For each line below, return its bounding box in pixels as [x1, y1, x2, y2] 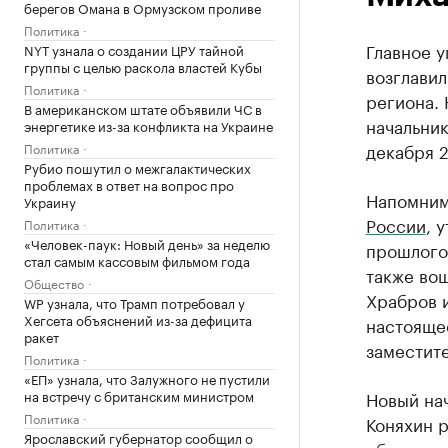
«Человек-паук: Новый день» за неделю [24, 233, 270, 253]
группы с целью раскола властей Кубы [24, 56, 262, 76]
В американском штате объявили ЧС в [24, 98, 262, 118]
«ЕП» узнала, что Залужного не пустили [24, 368, 270, 388]
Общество [24, 273, 84, 292]
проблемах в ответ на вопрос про [24, 174, 234, 194]
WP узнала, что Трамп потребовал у [24, 292, 245, 312]
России [365, 211, 426, 237]
